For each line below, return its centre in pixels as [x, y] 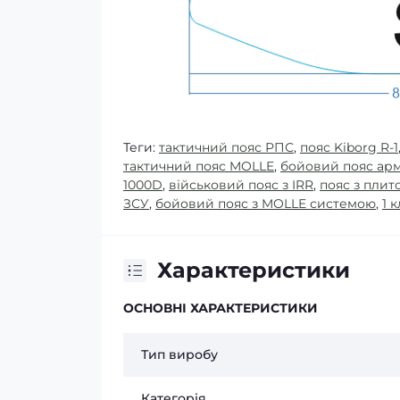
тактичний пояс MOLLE [199, 167]
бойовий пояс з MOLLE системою [266, 204]
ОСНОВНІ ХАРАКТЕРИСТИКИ [221, 308]
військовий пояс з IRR [241, 185]
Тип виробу [179, 355]
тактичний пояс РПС [226, 148]
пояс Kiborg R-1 [349, 148]
